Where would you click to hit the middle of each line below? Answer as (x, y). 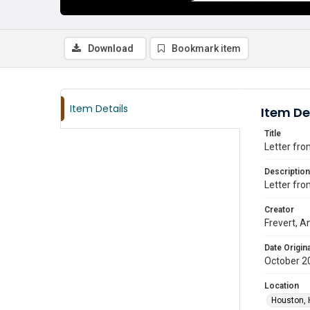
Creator (279, 210)
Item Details (99, 109)
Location (282, 286)
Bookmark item (206, 48)
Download (111, 48)
